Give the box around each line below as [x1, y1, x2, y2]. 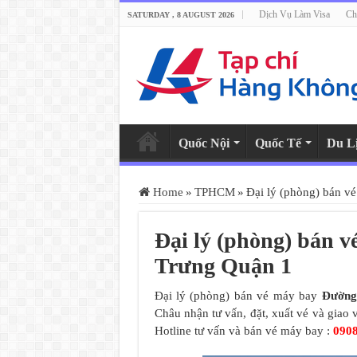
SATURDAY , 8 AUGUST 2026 [127, 10, 234, 19]
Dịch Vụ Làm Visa [258, 9, 330, 20]
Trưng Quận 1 [154, 253, 292, 278]
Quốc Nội [178, 136, 229, 150]
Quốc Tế [254, 136, 301, 150]
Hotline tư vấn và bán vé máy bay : [154, 324, 333, 337]
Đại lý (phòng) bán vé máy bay [154, 289, 322, 302]
